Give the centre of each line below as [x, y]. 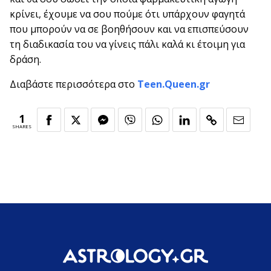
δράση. [25, 60]
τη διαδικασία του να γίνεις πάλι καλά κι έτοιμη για [127, 44]
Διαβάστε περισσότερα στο [73, 84]
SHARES [22, 126]
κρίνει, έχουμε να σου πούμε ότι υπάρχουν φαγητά [127, 14]
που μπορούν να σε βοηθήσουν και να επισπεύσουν [129, 29]
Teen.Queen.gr [174, 84]
